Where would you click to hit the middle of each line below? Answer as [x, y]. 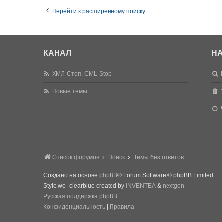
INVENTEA [141, 186]
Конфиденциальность [74, 207]
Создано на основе [71, 175]
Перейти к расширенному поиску [99, 11]
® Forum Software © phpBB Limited [165, 175]
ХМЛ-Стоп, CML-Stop [82, 74]
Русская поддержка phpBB [80, 196]
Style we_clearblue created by [84, 186]
